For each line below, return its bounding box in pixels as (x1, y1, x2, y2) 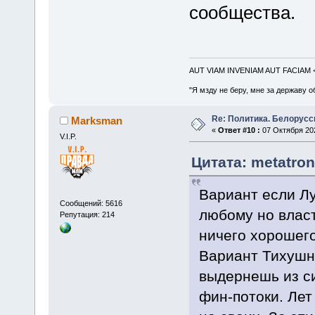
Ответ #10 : (217, 126, 260, 135)
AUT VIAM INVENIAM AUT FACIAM (188, 66, 313, 75)
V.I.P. (59, 132, 77, 141)
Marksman (71, 115, 123, 127)
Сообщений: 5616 (59, 198, 122, 207)
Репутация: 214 (59, 210, 115, 219)
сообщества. (188, 1, 295, 23)
